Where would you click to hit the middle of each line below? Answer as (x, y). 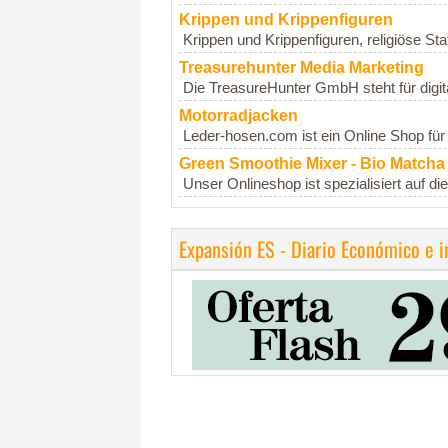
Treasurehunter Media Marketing (301, 67)
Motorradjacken (238, 115)
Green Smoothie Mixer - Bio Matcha (312, 163)
